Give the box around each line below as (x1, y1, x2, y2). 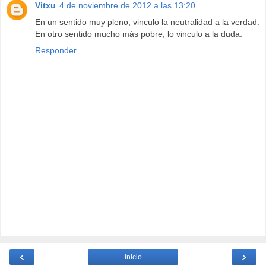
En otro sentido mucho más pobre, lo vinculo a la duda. (35, 29, 242, 39)
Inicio (124, 252, 142, 261)
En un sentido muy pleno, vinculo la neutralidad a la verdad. (35, 17, 259, 27)
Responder (35, 46, 77, 56)
